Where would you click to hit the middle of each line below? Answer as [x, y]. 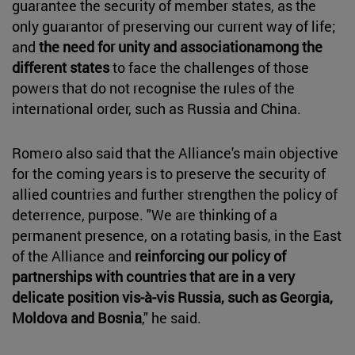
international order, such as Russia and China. [158, 109]
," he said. [173, 318]
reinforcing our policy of [210, 256]
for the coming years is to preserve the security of [169, 174]
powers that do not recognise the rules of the [153, 88]
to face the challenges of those [209, 68]
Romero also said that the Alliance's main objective [175, 153]
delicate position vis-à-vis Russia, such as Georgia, [172, 298]
